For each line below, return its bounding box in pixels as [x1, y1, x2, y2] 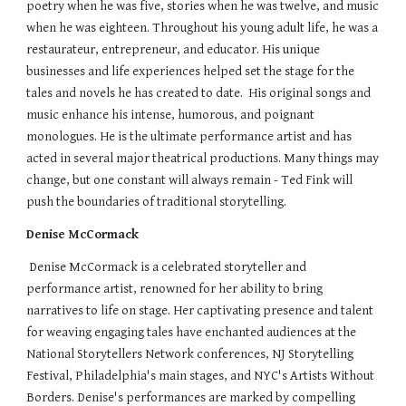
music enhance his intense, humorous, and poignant [26, 106, 315, 122]
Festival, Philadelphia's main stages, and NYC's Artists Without [26, 367, 375, 383]
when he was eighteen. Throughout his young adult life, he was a [26, 19, 379, 35]
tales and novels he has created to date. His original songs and [26, 84, 372, 101]
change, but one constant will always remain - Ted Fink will [26, 171, 353, 188]
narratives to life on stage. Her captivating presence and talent [26, 302, 374, 318]
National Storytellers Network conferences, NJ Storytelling [26, 345, 354, 362]
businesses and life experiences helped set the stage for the [26, 63, 355, 79]
